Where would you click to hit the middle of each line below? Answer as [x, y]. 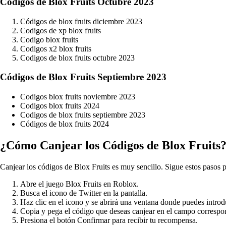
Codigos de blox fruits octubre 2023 [77, 58]
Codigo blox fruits [49, 39]
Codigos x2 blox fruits [56, 48]
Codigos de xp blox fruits [61, 30]
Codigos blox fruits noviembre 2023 [78, 97]
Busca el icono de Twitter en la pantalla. [84, 193]
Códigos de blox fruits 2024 [65, 124]
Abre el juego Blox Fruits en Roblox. [79, 184]
